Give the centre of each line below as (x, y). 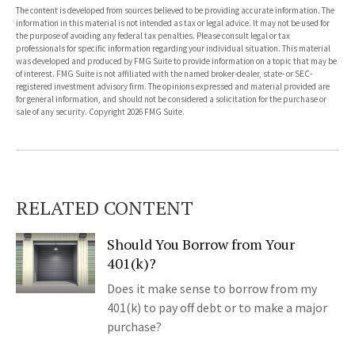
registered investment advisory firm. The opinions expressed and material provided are (173, 87)
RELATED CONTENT (105, 208)
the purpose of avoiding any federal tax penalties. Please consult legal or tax (153, 36)
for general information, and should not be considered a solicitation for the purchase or (171, 99)
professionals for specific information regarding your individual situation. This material (173, 49)
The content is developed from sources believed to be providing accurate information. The (175, 11)
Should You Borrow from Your (201, 244)
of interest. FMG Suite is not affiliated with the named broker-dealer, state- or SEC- (164, 74)
